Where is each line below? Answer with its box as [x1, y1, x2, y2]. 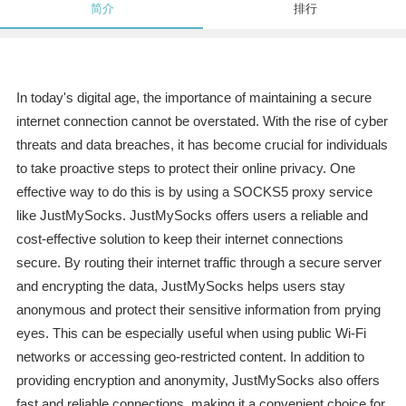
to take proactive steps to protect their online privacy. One [15, 160, 355, 177]
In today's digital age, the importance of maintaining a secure [15, 90, 372, 106]
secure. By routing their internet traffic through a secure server [15, 255, 382, 271]
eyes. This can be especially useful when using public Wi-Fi [15, 325, 366, 342]
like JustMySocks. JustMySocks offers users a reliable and [15, 208, 368, 224]
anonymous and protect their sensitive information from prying [15, 302, 381, 318]
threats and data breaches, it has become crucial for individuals [15, 137, 388, 153]
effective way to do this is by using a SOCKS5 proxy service [15, 184, 372, 200]
